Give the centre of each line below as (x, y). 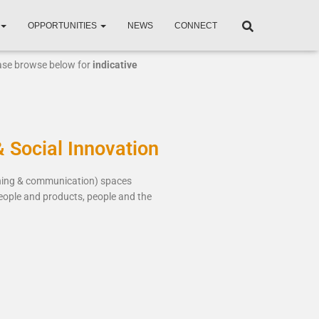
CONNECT (196, 26)
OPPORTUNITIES (63, 26)
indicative (115, 65)
